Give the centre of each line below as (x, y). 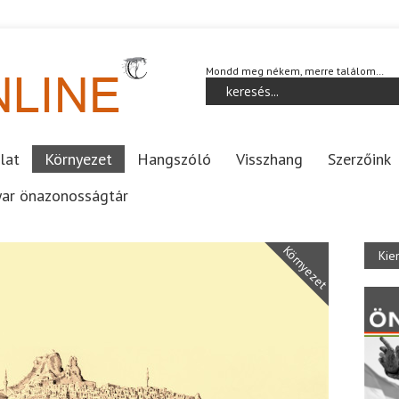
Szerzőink (359, 159)
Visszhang (269, 159)
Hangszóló (174, 159)
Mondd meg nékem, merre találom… (295, 71)
